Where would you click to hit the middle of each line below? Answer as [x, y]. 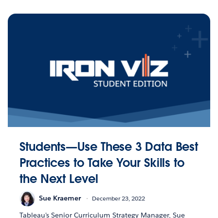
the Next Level [59, 179]
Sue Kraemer [60, 198]
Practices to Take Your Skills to [102, 163]
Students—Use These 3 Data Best [109, 146]
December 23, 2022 [118, 199]
